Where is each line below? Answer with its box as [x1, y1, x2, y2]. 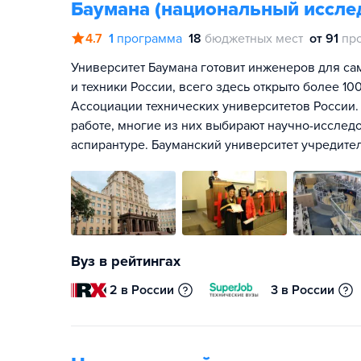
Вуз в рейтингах [71, 252, 180, 270]
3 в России [271, 282, 335, 298]
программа [117, 31, 182, 47]
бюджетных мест [205, 31, 303, 47]
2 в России [110, 282, 175, 298]
